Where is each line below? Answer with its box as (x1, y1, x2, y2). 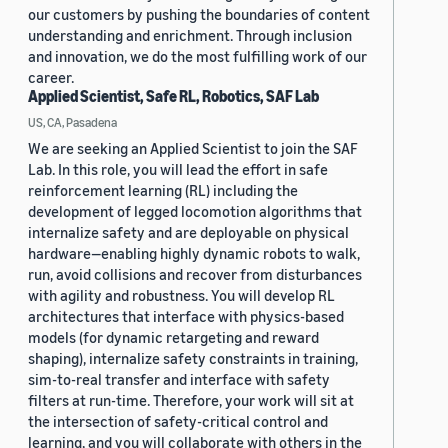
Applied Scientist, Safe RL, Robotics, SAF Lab (28, 86, 319, 107)
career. (28, 68, 74, 87)
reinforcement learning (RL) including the (28, 181, 298, 200)
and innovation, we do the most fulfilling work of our (28, 47, 367, 66)
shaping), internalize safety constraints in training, (28, 349, 358, 368)
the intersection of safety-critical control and (28, 412, 328, 431)
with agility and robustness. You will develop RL (28, 286, 335, 305)
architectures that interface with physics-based (28, 307, 344, 326)
